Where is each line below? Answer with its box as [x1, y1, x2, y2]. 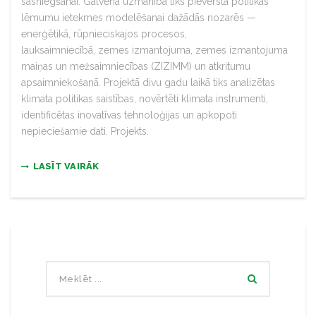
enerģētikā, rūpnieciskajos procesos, [21, 28, 187, 39]
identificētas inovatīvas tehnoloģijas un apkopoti [21, 109, 237, 121]
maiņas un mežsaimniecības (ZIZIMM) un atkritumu [21, 60, 250, 72]
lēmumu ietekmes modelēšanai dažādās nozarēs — [21, 11, 256, 23]
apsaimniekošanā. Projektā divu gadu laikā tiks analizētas [21, 76, 275, 88]
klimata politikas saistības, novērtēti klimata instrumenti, [21, 92, 268, 104]
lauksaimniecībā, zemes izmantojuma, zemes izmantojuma [21, 44, 288, 56]
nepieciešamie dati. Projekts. [21, 125, 149, 137]
